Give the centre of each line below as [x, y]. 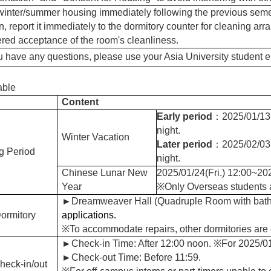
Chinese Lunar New [105, 172]
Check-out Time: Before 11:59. [136, 257]
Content [80, 102]
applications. [89, 215]
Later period [185, 144]
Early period [185, 116]
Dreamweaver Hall [112, 201]
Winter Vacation [96, 137]
